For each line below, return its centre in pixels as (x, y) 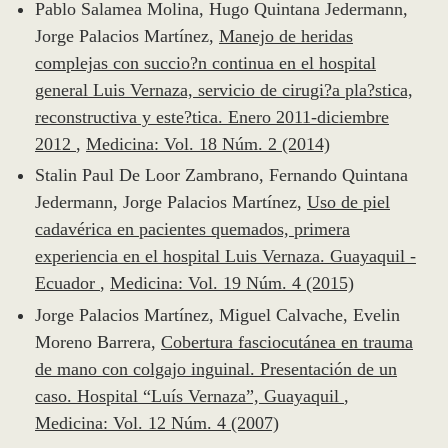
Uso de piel (348, 202)
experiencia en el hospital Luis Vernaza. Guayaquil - (225, 256)
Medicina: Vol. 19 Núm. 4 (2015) (232, 283)
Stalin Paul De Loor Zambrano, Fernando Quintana (221, 175)
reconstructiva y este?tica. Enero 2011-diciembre (212, 116)
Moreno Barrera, (98, 341)
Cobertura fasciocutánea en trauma (287, 341)
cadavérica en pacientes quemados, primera (192, 229)
